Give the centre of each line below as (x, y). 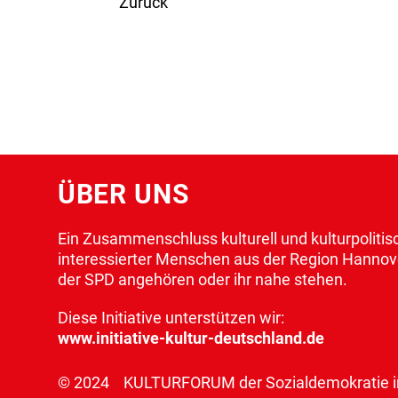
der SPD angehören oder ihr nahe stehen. (202, 279)
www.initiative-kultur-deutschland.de (191, 338)
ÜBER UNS (123, 194)
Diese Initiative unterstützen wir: (171, 317)
